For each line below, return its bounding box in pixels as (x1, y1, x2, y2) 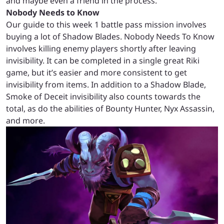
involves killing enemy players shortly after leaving (6, 42, 196, 54)
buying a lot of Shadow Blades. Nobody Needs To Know (6, 30, 214, 42)
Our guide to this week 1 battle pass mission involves (6, 18, 206, 30)
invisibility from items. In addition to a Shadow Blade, (6, 78, 206, 90)
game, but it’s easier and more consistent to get (6, 66, 187, 78)
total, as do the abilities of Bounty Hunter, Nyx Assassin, (6, 102, 214, 114)
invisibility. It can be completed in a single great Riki (6, 54, 199, 66)
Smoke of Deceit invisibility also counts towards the (6, 90, 200, 102)
